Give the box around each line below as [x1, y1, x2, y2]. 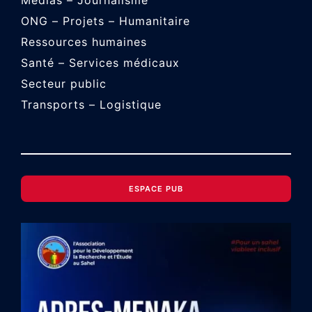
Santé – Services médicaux [21, 56, 180, 70]
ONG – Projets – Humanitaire [21, 14, 190, 29]
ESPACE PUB [129, 184, 183, 194]
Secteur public [21, 77, 107, 91]
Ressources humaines [21, 35, 147, 49]
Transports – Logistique [21, 97, 162, 112]
